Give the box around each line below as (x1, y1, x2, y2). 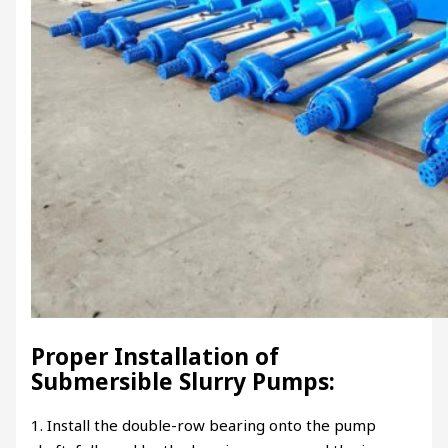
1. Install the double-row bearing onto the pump (31, 414, 377, 435)
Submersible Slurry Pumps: (31, 365, 336, 397)
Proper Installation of (31, 340, 280, 372)
